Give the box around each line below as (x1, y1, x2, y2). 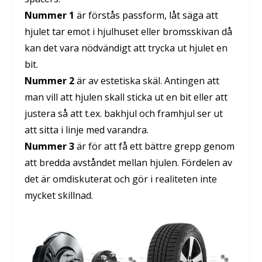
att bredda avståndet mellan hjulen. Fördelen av (25, 156, 233, 169)
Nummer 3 (25, 139, 75, 153)
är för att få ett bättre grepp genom (74, 139, 235, 153)
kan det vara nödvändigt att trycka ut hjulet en (25, 41, 228, 54)
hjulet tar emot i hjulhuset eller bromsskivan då (25, 25, 233, 38)
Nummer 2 (25, 74, 75, 87)
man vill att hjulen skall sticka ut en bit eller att (25, 90, 228, 104)
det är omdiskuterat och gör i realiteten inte (25, 172, 218, 185)
